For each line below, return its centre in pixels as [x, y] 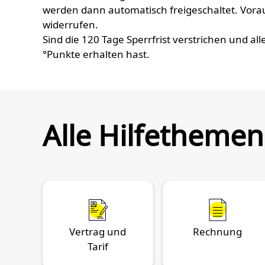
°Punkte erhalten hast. [96, 54]
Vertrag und [98, 232]
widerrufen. [70, 25]
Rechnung [218, 232]
